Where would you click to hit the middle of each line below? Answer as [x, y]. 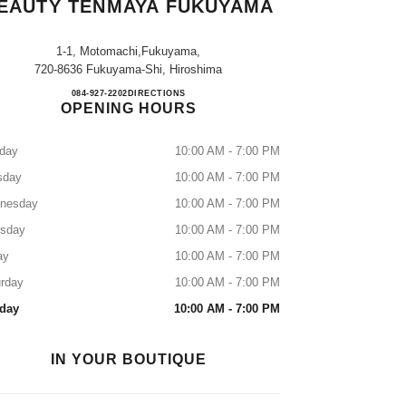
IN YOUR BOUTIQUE [128, 359]
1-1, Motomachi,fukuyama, [128, 51]
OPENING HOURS [128, 108]
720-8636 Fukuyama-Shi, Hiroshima [128, 69]
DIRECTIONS [156, 93]
